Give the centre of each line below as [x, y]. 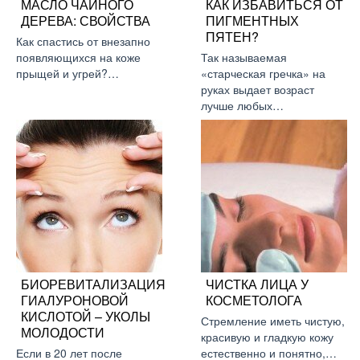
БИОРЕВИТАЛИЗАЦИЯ [93, 284]
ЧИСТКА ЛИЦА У [257, 284]
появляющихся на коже [78, 57]
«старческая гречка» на [263, 73]
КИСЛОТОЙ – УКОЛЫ [86, 316]
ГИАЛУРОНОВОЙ [75, 300]
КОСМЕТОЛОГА [254, 300]
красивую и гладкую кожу [267, 337]
